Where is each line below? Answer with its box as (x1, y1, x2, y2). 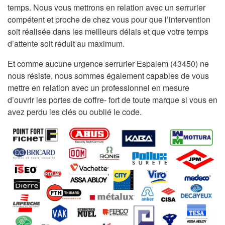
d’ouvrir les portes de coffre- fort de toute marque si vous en (8, 93, 217, 105)
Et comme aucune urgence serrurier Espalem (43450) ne (8, 57, 209, 69)
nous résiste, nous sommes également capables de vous (8, 69, 209, 81)
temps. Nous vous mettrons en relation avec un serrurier (8, 1, 205, 13)
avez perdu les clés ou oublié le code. (8, 105, 142, 118)
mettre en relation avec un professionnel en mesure (8, 81, 189, 93)
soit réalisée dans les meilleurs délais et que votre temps (8, 25, 208, 37)
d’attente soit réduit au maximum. (8, 37, 125, 49)
